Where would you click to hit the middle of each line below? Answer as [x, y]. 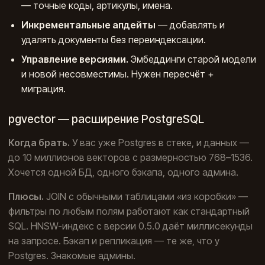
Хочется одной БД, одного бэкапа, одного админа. [123, 172]
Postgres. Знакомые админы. [72, 255]
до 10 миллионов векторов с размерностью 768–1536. [130, 157]
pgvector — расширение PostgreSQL [106, 119]
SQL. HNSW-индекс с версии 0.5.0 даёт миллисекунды [130, 226]
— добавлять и [190, 25]
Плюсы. [26, 196]
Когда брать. [39, 142]
